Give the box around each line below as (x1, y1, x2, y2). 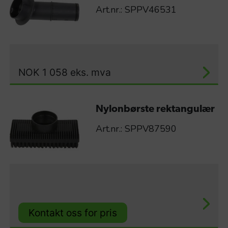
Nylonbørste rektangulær (95, 104, 215, 115)
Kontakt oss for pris (28, 206, 117, 219)
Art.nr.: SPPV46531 (95, 3, 177, 16)
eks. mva (70, 66, 111, 79)
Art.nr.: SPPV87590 (95, 123, 177, 135)
